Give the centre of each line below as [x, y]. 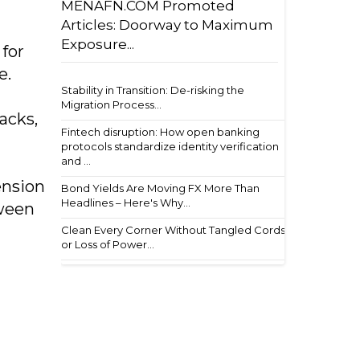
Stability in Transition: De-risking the [153, 90]
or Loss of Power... [108, 244]
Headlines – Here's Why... [126, 202]
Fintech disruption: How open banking [160, 132]
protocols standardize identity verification [170, 146]
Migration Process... [111, 104]
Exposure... [98, 44]
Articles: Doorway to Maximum [167, 25]
